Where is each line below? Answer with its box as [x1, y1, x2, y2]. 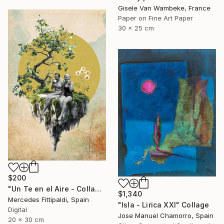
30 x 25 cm [118, 23, 154, 32]
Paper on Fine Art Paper [118, 13, 193, 22]
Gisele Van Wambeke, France [118, 3, 210, 12]
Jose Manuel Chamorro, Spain [118, 211, 213, 219]
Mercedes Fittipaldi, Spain [8, 195, 89, 203]
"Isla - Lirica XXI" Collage [118, 200, 209, 209]
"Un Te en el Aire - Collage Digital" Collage [95, 184, 102, 193]
